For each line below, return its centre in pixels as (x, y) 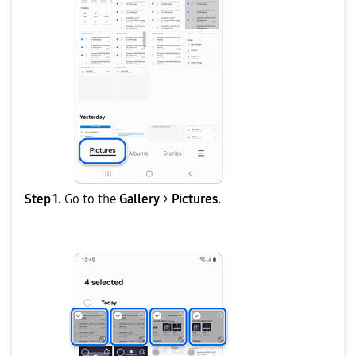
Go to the (90, 199)
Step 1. (43, 199)
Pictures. (197, 199)
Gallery (139, 199)
